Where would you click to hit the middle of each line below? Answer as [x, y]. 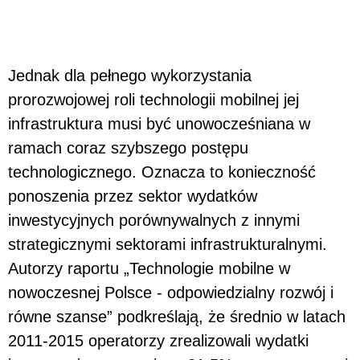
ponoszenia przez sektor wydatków [133, 196]
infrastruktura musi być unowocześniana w [159, 123]
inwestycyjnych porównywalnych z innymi [154, 220]
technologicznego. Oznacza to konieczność [162, 172]
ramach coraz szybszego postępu [128, 147]
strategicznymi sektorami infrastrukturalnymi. [168, 244]
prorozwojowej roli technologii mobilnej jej [153, 99]
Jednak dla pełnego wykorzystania [130, 75]
